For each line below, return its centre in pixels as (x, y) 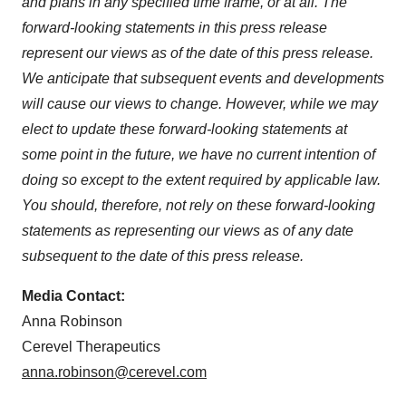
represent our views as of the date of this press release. (198, 53)
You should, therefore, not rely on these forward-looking (198, 206)
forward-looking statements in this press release (174, 28)
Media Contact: (73, 296)
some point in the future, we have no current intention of (198, 155)
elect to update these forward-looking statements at (184, 130)
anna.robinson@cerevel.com (114, 372)
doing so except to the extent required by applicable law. (201, 180)
